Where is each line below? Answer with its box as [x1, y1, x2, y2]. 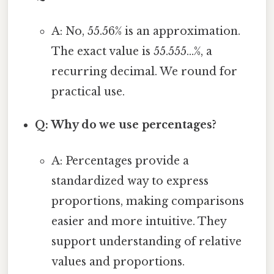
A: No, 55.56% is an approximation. [51, 24, 240, 38]
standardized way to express [51, 174, 209, 188]
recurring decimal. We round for [51, 64, 237, 78]
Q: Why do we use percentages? [35, 117, 217, 131]
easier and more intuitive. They [51, 214, 226, 228]
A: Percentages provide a [51, 154, 189, 168]
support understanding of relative [51, 234, 242, 248]
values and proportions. [51, 254, 185, 268]
